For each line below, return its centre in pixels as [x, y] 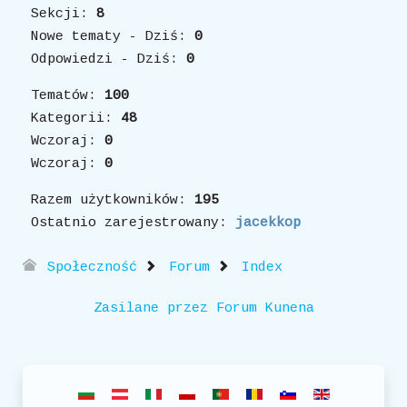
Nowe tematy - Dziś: [113, 37]
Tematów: [68, 96]
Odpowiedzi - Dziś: [109, 60]
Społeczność [92, 268]
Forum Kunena [265, 308]
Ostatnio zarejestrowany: [133, 223]
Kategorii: [76, 119]
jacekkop [268, 223]
